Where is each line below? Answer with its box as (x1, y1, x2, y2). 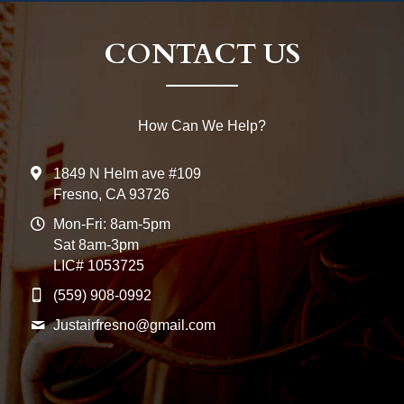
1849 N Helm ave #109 (53, 165, 201, 181)
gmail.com (150, 317, 216, 333)
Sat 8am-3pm (53, 236, 139, 252)
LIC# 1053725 (53, 257, 144, 273)
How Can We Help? (138, 117, 266, 133)
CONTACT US (104, 34, 300, 73)
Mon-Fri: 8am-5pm (53, 216, 170, 232)
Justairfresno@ (53, 317, 150, 333)
